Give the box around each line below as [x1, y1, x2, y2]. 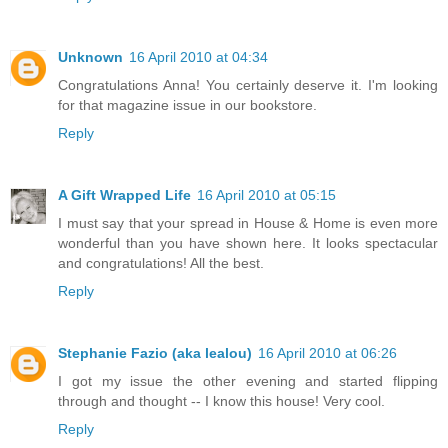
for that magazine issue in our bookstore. [58, 97, 317, 114]
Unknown [58, 49, 123, 66]
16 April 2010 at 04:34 [129, 49, 268, 66]
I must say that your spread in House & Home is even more [58, 215, 438, 232]
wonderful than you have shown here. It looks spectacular [58, 235, 438, 252]
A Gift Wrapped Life [58, 187, 191, 204]
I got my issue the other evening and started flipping [58, 373, 438, 390]
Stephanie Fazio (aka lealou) [58, 345, 252, 362]
